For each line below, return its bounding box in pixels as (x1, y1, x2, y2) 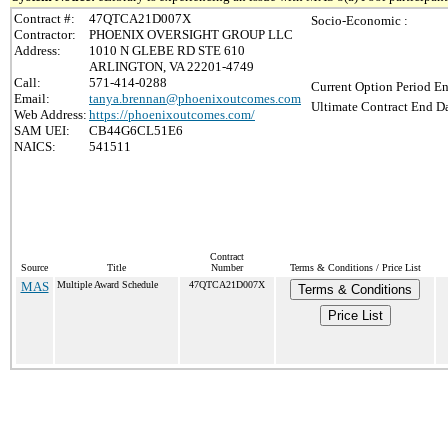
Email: (14, 91, 50, 106)
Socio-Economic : (311, 13, 408, 28)
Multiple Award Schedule (57, 279, 158, 290)
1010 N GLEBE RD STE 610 (89, 43, 245, 58)
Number (211, 262, 243, 273)
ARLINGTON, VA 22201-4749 (89, 59, 254, 74)
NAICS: (14, 139, 56, 154)
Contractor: (14, 27, 76, 42)
